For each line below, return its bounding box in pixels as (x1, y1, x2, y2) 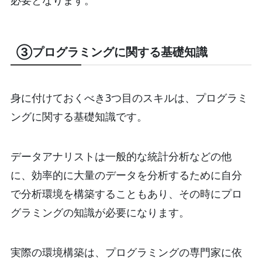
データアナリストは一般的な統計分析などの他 (10, 149, 232, 164)
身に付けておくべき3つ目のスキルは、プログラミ (10, 91, 248, 105)
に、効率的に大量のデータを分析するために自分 (10, 168, 242, 182)
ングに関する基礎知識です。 (10, 109, 147, 124)
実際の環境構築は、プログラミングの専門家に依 (10, 245, 242, 260)
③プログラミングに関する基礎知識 (16, 44, 208, 60)
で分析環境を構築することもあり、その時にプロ (10, 187, 242, 201)
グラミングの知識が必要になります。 (10, 205, 189, 220)
